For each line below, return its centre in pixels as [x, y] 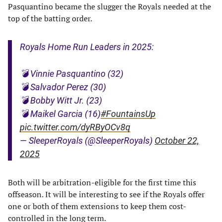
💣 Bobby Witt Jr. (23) [61, 100]
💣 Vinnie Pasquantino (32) [72, 74]
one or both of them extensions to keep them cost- [97, 206]
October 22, [177, 140]
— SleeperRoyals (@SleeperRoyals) [87, 140]
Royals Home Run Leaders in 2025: [87, 47]
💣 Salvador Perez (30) [63, 87]
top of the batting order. [50, 18]
